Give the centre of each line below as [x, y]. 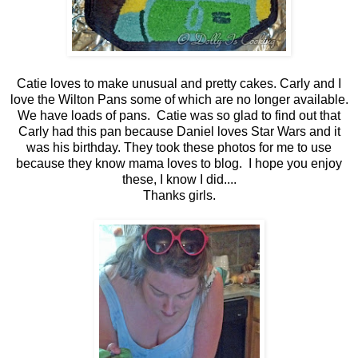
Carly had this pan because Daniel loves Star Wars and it [179, 132]
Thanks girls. [179, 196]
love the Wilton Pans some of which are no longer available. [179, 100]
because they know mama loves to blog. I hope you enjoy [179, 164]
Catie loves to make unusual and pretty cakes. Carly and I [179, 84]
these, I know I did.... [179, 180]
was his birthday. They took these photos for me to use [179, 148]
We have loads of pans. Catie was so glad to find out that [179, 116]
